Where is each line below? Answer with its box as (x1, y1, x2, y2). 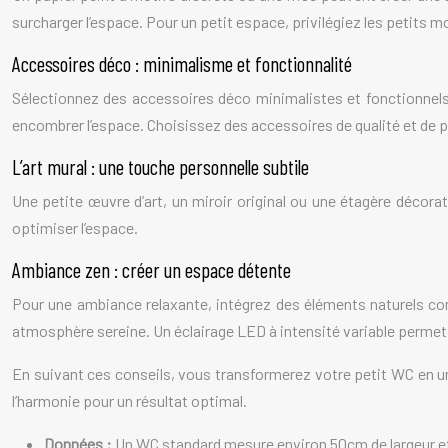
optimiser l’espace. (12, 218, 138, 237)
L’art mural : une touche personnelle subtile (12, 154, 309, 179)
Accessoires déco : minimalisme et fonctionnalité (12, 51, 352, 76)
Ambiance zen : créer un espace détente (12, 257, 291, 282)
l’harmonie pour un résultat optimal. (12, 391, 247, 410)
